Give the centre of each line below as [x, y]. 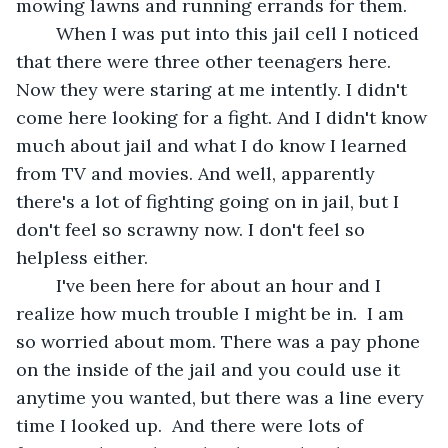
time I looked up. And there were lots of [192, 425]
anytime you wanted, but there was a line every [222, 397]
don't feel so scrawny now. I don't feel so [193, 229]
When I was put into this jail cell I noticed [46, 33]
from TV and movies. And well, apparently [198, 173]
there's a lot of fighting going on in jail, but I [210, 201]
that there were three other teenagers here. [206, 61]
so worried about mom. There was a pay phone [220, 341]
